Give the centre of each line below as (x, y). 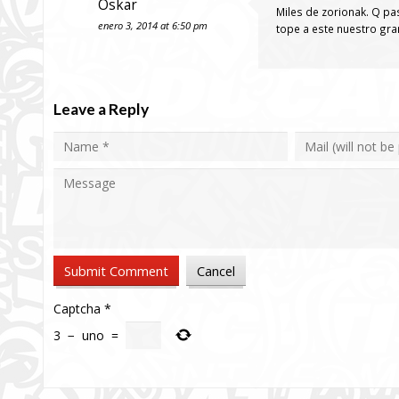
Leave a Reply (101, 109)
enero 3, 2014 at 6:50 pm (153, 25)
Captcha (77, 309)
